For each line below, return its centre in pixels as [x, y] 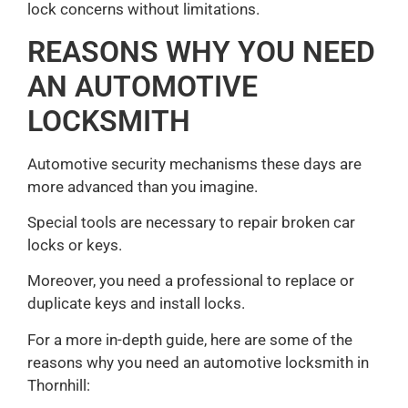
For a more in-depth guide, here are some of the [190, 339]
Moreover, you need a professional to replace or [191, 281]
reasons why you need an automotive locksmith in [198, 362]
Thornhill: [59, 385]
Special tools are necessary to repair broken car [191, 223]
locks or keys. [75, 245]
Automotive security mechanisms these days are [194, 163]
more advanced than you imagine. [143, 186]
